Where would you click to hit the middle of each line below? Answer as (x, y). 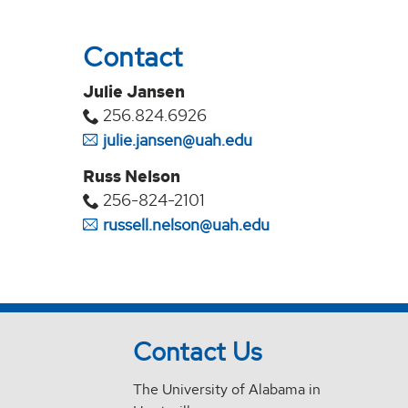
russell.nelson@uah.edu (187, 224)
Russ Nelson (132, 176)
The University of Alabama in (227, 390)
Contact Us (198, 352)
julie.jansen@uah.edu (178, 140)
